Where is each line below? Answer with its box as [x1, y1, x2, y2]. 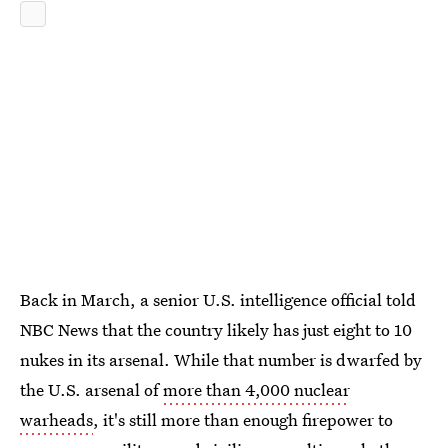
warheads [20, 408, 93, 431]
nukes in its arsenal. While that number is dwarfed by [20, 348, 422, 371]
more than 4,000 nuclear [163, 378, 350, 401]
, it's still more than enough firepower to [93, 408, 393, 431]
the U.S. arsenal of [20, 378, 163, 401]
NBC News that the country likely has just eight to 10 [20, 318, 412, 341]
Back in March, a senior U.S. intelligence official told [20, 288, 416, 311]
